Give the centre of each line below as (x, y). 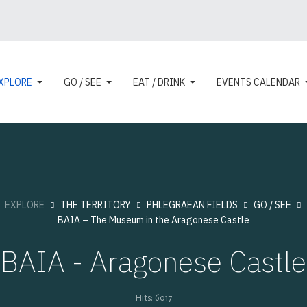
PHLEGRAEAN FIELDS (192, 205)
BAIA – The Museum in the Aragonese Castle (153, 220)
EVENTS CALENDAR (258, 82)
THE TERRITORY (95, 205)
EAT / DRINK (159, 82)
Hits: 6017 (153, 298)
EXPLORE (24, 205)
